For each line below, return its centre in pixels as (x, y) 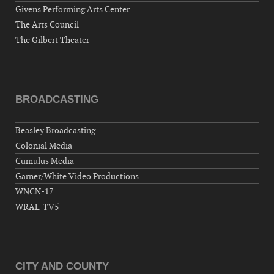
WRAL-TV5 (37, 207)
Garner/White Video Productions (77, 176)
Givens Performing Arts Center (72, 9)
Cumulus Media (45, 161)
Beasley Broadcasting (55, 131)
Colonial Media (44, 146)
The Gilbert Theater (52, 40)
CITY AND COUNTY (62, 267)
